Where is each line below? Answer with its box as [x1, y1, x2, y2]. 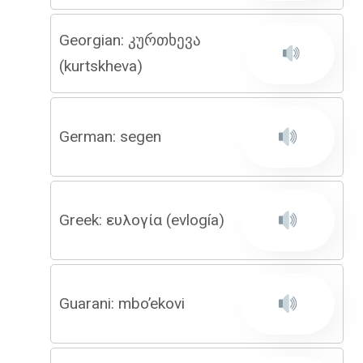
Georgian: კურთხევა [59, 31, 201, 49]
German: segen [59, 127, 161, 146]
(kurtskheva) [59, 57, 143, 75]
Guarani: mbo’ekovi [59, 294, 185, 313]
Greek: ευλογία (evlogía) [59, 211, 224, 229]
